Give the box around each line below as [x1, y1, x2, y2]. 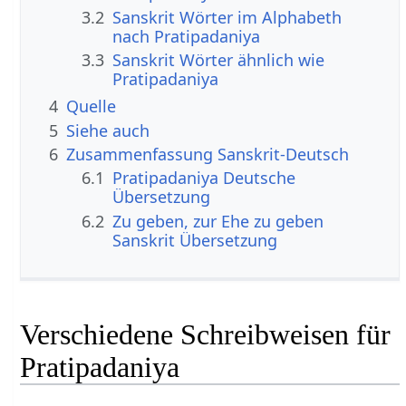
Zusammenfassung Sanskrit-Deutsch [66, 143, 350, 166]
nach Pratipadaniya [112, 24, 261, 47]
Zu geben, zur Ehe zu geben [112, 209, 324, 232]
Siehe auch [66, 119, 150, 141]
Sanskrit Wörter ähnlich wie [112, 49, 325, 72]
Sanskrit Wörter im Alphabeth [112, 5, 343, 28]
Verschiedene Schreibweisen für [20, 317, 391, 351]
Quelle [66, 95, 117, 118]
